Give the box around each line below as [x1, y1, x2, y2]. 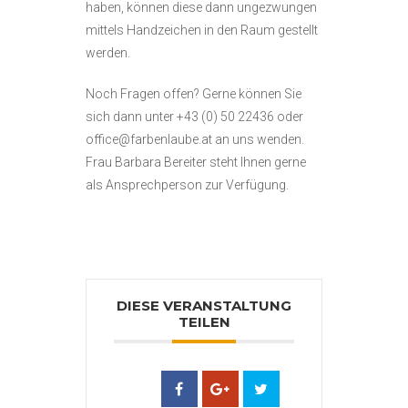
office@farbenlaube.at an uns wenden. [86, 132, 304, 148]
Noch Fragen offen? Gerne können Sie [86, 87, 301, 102]
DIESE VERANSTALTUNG [117, 297, 291, 315]
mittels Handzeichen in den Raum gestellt [86, 23, 318, 38]
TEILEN [178, 313, 230, 331]
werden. [86, 46, 130, 61]
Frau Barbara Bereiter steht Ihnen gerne [86, 155, 306, 170]
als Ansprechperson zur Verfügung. [86, 178, 289, 193]
